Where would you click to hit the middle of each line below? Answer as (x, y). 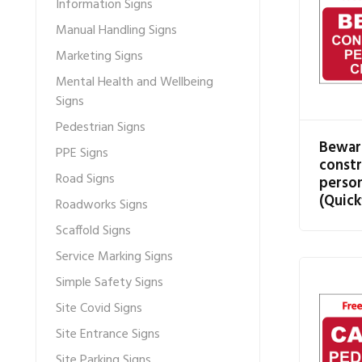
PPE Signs (82, 154)
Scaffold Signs (93, 231)
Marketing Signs (99, 57)
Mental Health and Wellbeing (135, 82)
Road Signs (85, 179)
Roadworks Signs (102, 205)
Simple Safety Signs (109, 283)
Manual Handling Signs (116, 31)
